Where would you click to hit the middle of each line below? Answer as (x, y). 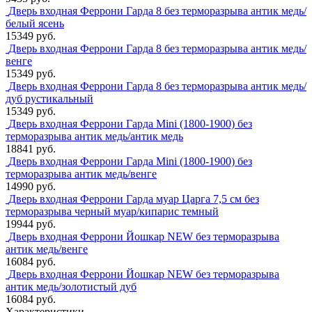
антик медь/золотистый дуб (71, 287)
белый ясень (35, 24)
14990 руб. (31, 187)
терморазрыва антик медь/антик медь (94, 136)
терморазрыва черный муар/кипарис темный (112, 212)
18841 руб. (31, 149)
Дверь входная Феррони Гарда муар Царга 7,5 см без (134, 199)
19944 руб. (31, 224)
